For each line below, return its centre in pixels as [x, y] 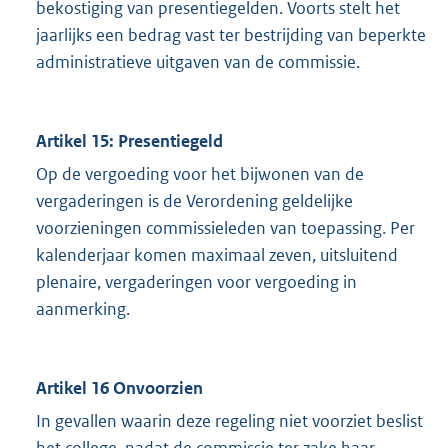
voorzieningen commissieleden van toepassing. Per [225, 228]
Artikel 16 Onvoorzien [119, 388]
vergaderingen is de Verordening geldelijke [194, 201]
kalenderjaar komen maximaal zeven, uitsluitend [217, 255]
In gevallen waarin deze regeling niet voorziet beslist [229, 421]
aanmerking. [83, 309]
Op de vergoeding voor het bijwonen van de [200, 174]
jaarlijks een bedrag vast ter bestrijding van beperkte [231, 35]
